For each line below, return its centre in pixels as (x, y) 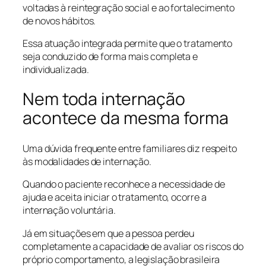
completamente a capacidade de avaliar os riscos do (133, 246)
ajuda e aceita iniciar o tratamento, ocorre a (115, 197)
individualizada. (56, 69)
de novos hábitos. (59, 20)
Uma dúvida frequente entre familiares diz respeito (130, 149)
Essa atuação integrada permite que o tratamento (128, 43)
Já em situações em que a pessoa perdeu (109, 233)
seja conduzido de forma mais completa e (110, 56)
